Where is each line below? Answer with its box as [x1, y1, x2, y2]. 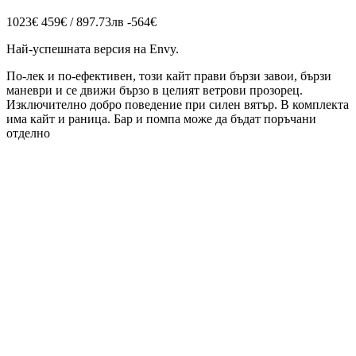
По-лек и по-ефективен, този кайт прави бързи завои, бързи [6, 69, 331, 83]
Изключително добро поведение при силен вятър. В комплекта [6, 98, 349, 112]
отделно [6, 126, 50, 141]
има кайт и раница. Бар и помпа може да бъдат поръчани [6, 112, 316, 126]
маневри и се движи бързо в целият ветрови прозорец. [6, 83, 303, 98]
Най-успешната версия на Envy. [6, 42, 179, 56]
